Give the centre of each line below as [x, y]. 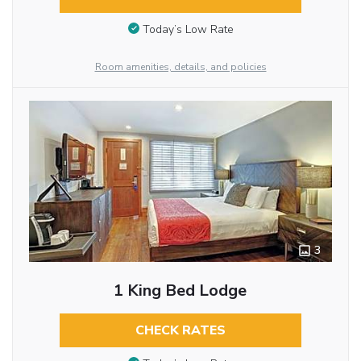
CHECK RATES [180, 331]
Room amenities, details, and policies [180, 67]
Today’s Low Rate [188, 29]
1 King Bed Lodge [180, 291]
